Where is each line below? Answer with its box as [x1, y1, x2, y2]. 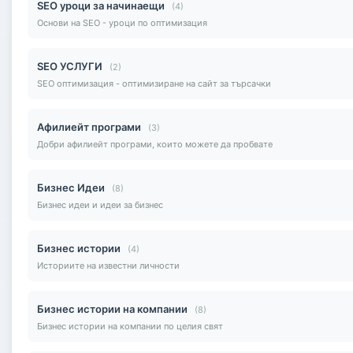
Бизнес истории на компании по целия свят [37, 320, 223, 332]
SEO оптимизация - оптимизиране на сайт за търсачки [37, 77, 271, 89]
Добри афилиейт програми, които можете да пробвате [37, 138, 273, 150]
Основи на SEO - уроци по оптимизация [37, 17, 207, 28]
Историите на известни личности [37, 259, 180, 271]
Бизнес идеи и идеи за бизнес [37, 199, 163, 210]
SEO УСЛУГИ [37, 59, 102, 72]
